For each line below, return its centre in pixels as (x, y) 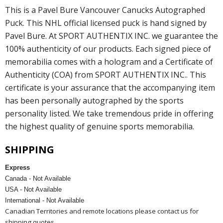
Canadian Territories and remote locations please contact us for (102, 211)
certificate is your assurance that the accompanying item (110, 87)
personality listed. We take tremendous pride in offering (109, 113)
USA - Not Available (34, 189)
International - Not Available (45, 200)
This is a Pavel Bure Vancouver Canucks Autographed (105, 10)
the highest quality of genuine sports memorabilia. (100, 126)
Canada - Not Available (39, 178)
